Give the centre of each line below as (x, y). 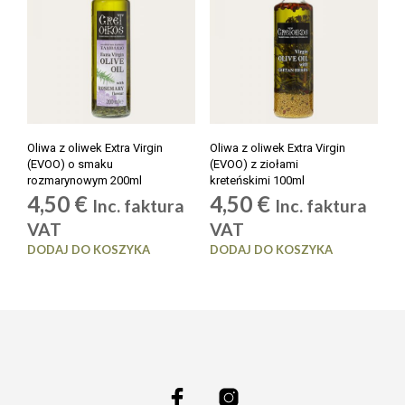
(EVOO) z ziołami (254, 164)
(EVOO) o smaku (70, 164)
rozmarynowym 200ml (85, 180)
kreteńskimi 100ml (257, 180)
